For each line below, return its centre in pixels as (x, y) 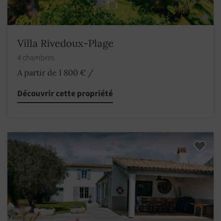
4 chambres (37, 58)
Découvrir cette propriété (65, 94)
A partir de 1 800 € (52, 73)
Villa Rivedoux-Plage (65, 43)
